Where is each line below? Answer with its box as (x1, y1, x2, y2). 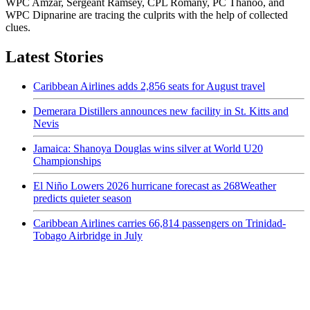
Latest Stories (6, 47, 103, 66)
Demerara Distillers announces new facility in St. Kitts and (33, 104, 289, 117)
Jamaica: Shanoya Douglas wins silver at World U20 (33, 142, 263, 154)
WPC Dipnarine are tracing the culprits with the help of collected (6, 8, 288, 21)
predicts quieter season (33, 192, 131, 204)
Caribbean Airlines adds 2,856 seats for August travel (33, 80, 265, 92)
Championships (33, 154, 101, 167)
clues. (6, 21, 30, 33)
